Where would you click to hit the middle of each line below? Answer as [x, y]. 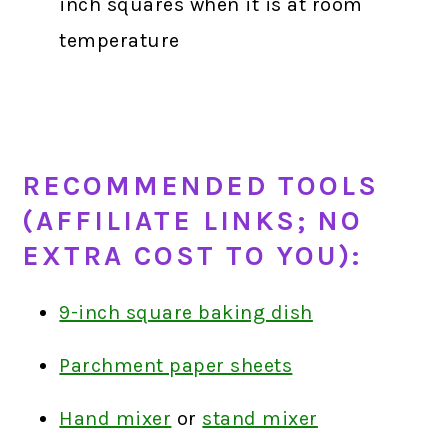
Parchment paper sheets [176, 366]
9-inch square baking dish [186, 313]
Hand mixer [115, 419]
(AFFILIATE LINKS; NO [193, 221]
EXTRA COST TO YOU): [192, 256]
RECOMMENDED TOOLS [201, 186]
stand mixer [260, 419]
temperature [119, 41]
